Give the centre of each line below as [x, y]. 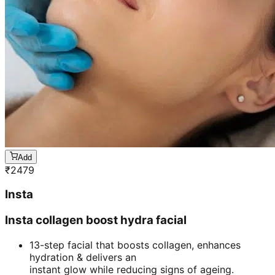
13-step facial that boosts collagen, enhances [135, 245]
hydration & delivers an [83, 257]
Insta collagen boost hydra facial [96, 220]
